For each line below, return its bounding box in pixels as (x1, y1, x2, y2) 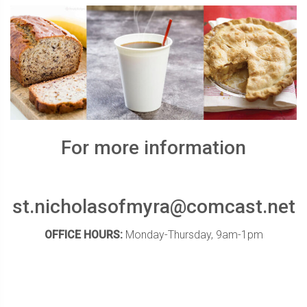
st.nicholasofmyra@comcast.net (12, 195, 295, 219)
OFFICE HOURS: (44, 228, 123, 242)
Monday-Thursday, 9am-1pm (122, 228, 263, 242)
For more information (61, 136, 246, 160)
